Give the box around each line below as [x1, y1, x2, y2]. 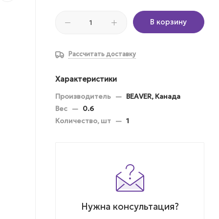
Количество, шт [55, 116, 112, 125]
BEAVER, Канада [126, 91, 180, 101]
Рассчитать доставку [68, 50, 136, 58]
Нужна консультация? [81, 200, 179, 212]
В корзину [150, 17, 187, 26]
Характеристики [55, 74, 117, 84]
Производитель [55, 91, 112, 101]
